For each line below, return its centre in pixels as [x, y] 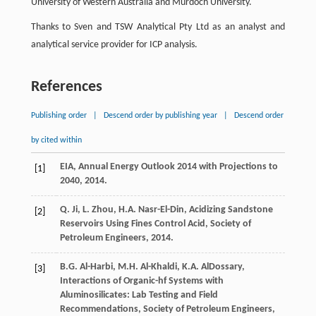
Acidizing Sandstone [231, 209]
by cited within [56, 140]
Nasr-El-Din [161, 209]
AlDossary [221, 267]
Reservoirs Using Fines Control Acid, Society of [155, 224]
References [66, 87]
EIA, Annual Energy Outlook [118, 166]
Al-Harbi [96, 267]
